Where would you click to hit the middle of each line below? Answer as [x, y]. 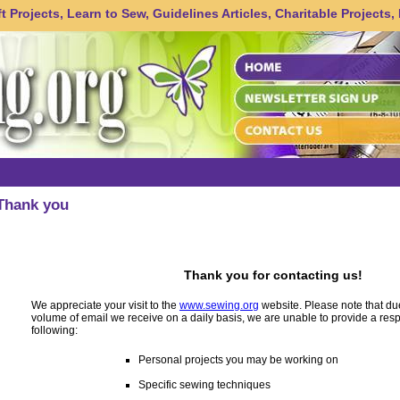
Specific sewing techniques [204, 385]
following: [54, 330]
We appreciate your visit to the [105, 305]
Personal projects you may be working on [238, 360]
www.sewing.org [219, 305]
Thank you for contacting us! [273, 275]
